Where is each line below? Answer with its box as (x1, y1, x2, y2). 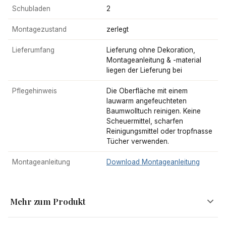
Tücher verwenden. (106, 137, 169, 145)
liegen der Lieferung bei (106, 66, 182, 74)
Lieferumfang (12, 45, 54, 54)
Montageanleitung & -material (106, 55, 201, 64)
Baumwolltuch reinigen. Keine (106, 106, 201, 115)
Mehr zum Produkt (10, 195, 86, 207)
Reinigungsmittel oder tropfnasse (106, 127, 212, 135)
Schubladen (12, 4, 50, 13)
